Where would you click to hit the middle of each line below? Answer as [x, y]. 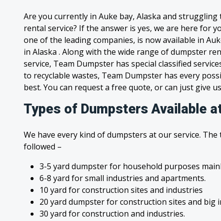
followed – [43, 147]
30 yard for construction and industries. [112, 214]
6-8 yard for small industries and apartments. [123, 178]
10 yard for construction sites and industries [121, 190]
